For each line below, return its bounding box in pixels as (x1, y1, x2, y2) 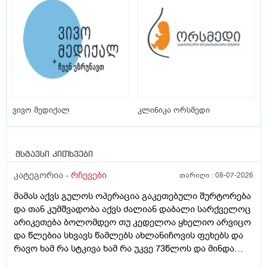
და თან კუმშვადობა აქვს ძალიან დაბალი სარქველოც (14, 203, 251, 216)
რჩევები (71, 169, 107, 182)
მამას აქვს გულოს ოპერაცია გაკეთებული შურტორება (14, 190, 251, 203)
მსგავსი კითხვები (15, 150, 93, 159)
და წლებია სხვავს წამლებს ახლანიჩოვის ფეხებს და (14, 229, 243, 242)
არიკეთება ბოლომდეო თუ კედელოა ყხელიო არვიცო (14, 216, 251, 229)
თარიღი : (179, 170, 215, 181)
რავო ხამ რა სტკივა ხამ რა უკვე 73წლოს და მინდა (14, 243, 234, 255)
